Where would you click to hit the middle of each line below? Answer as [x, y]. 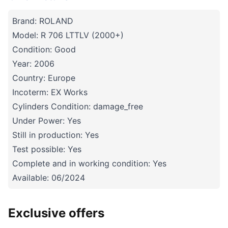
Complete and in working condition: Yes [89, 163]
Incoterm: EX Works [50, 92]
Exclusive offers [56, 213]
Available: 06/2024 [49, 178]
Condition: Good [44, 49]
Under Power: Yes [47, 121]
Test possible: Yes [47, 149]
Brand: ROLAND [43, 21]
